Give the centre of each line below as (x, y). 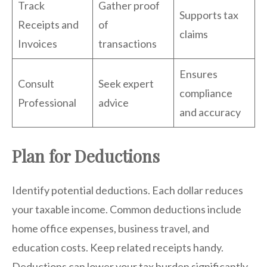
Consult (36, 83)
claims (194, 34)
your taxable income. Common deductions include (127, 209)
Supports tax (209, 15)
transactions (128, 43)
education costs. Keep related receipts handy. (118, 247)
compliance (206, 93)
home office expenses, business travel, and (111, 228)
